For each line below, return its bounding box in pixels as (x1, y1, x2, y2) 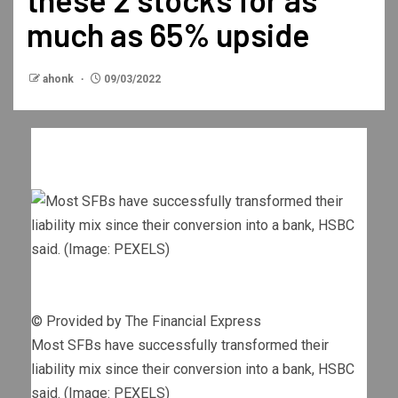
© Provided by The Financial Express (31, 313, 261, 330)
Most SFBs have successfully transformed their (31, 337, 329, 354)
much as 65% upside (27, 15, 310, 54)
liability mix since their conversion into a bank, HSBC (31, 361, 354, 378)
